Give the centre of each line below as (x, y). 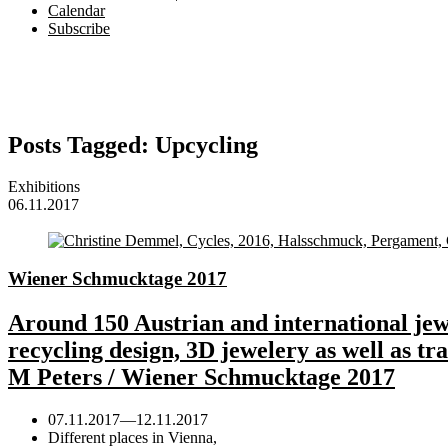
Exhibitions (44, 187)
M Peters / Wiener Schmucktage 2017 (201, 377)
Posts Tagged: (78, 144)
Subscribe (79, 28)
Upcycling (203, 144)
